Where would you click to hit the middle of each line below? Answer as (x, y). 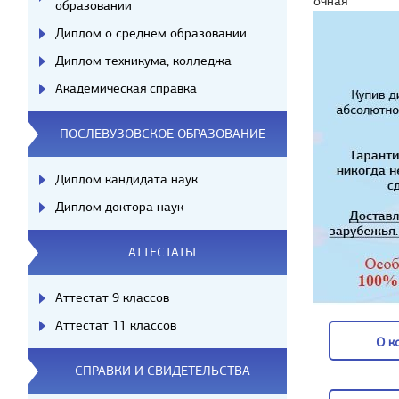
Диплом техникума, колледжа (143, 61)
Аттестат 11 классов (116, 325)
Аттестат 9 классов (112, 297)
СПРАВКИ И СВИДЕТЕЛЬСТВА (162, 370)
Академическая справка (126, 88)
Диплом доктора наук (119, 207)
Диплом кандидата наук (126, 179)
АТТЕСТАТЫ (162, 252)
